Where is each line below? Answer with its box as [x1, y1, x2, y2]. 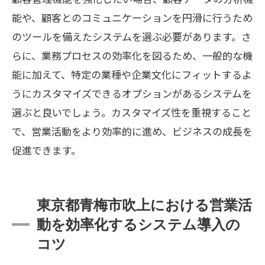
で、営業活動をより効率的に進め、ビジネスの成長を [12, 124, 253, 138]
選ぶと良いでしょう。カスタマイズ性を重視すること [12, 105, 251, 119]
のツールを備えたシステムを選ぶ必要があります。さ [12, 29, 251, 44]
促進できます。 [12, 143, 81, 157]
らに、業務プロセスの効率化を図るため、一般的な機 [12, 48, 253, 63]
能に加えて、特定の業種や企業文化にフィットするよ [12, 67, 252, 82]
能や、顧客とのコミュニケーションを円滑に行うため [12, 10, 253, 25]
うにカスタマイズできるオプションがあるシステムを [12, 86, 252, 101]
